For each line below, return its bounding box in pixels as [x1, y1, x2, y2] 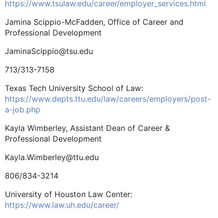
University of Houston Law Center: [5, 189, 132, 199]
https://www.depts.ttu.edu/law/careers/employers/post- [5, 93, 211, 104]
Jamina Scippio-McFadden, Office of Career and [5, 17, 183, 27]
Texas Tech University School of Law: [5, 83, 143, 93]
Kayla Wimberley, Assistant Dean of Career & [5, 123, 170, 133]
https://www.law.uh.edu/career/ [5, 200, 119, 210]
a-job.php [5, 104, 40, 114]
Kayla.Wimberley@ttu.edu [5, 152, 99, 162]
